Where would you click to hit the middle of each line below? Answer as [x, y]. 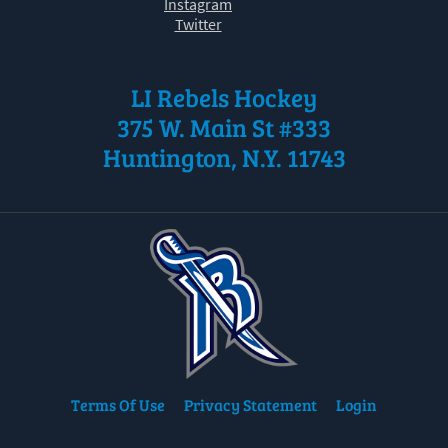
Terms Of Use [118, 405]
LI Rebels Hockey [224, 97]
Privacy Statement [250, 405]
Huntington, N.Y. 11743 [224, 157]
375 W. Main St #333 [224, 127]
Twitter [198, 24]
